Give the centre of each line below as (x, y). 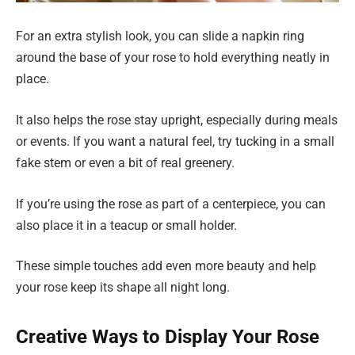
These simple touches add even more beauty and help (166, 266)
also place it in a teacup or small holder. (126, 225)
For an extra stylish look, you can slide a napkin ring (160, 36)
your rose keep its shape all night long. (123, 288)
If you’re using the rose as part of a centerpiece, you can (171, 204)
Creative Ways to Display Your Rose (168, 337)
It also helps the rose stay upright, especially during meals (177, 120)
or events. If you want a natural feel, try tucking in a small (175, 142)
